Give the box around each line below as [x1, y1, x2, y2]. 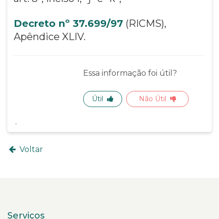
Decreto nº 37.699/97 [13, 17, 123, 29]
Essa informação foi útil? [83, 68, 177, 78]
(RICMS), [123, 17, 166, 29]
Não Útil [138, 94, 166, 103]
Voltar [17, 145, 43, 154]
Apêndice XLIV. [13, 30, 86, 43]
